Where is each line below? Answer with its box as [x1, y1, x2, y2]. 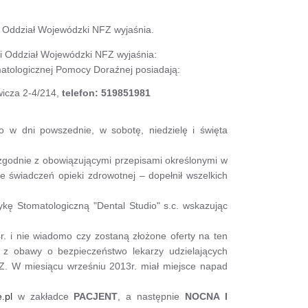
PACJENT [74, 290, 118, 302]
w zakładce [12, 290, 74, 302]
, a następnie [118, 290, 186, 302]
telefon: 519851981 [62, 87, 151, 98]
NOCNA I [185, 290, 228, 302]
